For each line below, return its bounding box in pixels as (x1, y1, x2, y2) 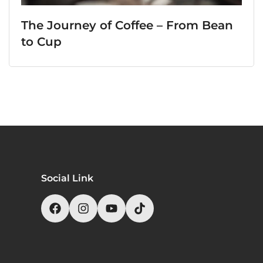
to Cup (21, 35, 62, 49)
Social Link (41, 173, 93, 184)
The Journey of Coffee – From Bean (21, 18, 233, 33)
